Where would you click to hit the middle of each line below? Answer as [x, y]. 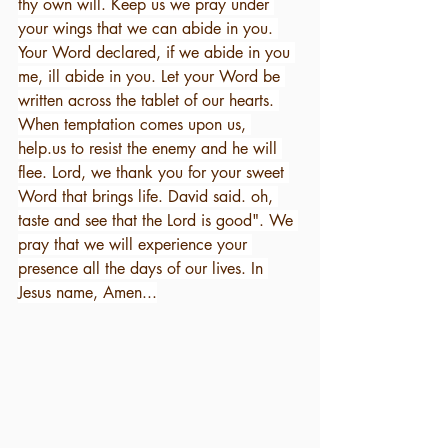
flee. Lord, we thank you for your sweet [153, 172]
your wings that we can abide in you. [148, 28]
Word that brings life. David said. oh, [148, 196]
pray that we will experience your [135, 244]
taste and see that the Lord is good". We [158, 220]
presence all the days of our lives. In [143, 268]
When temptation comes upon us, [134, 124]
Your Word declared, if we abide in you [156, 52]
